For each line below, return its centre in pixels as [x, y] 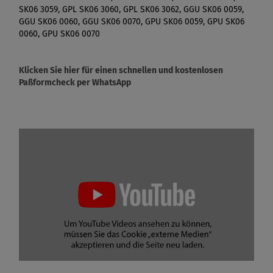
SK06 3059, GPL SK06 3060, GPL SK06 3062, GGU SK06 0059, [131, 9]
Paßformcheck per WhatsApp [75, 82]
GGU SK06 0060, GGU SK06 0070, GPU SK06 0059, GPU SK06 [132, 21]
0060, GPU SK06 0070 [59, 34]
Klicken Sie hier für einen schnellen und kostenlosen [121, 70]
